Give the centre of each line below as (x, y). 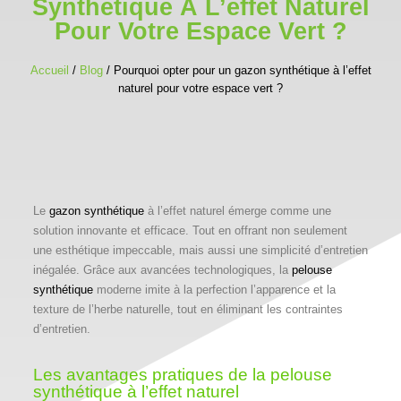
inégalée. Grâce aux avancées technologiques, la (162, 269)
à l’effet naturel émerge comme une (237, 210)
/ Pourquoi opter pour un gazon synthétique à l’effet (237, 70)
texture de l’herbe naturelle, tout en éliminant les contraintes (188, 309)
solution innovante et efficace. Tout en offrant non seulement (190, 230)
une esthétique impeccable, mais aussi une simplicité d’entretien (200, 250)
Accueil (49, 70)
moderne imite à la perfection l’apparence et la (214, 289)
